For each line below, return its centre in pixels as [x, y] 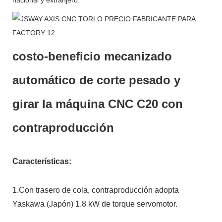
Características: [42, 161]
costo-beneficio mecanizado [92, 56]
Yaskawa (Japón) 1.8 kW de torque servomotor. [95, 204]
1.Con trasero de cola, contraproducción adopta [96, 190]
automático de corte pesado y [96, 80]
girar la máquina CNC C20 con [98, 104]
